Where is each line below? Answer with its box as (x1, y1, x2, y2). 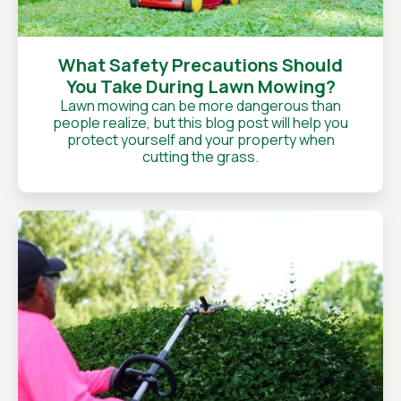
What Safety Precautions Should (58, 53, 343, 77)
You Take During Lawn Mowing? (65, 74, 336, 98)
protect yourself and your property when (66, 130, 335, 149)
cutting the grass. (142, 147, 259, 166)
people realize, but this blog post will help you (53, 113, 348, 132)
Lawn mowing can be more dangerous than (60, 96, 341, 115)
